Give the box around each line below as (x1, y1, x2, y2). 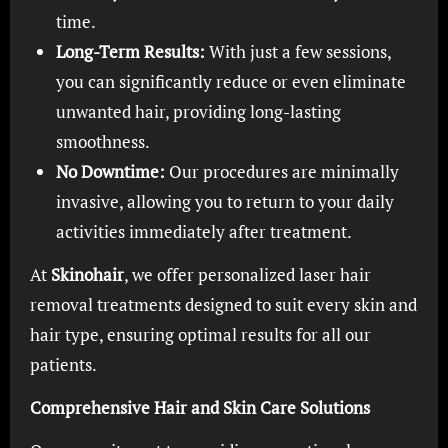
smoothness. (55, 130, 150, 153)
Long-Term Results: (55, 40, 205, 63)
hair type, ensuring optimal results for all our (29, 323, 371, 346)
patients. (29, 353, 97, 376)
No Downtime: (55, 160, 165, 183)
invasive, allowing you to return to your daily (55, 190, 394, 213)
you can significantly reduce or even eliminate (55, 70, 406, 93)
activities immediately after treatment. (55, 220, 352, 243)
